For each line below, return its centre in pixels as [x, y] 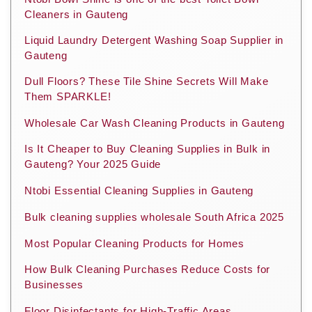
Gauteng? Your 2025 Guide [93, 164]
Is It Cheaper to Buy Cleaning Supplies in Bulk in [148, 148]
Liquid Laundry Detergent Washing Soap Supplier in [154, 40]
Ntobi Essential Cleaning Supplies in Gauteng [139, 190]
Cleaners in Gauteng [77, 14]
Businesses [54, 284]
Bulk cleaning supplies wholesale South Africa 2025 [154, 217]
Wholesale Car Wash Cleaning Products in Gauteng [155, 123]
